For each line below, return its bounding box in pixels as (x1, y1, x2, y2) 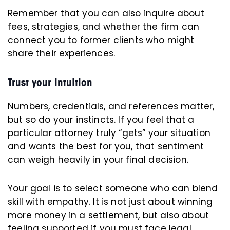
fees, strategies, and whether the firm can (8, 21, 200, 33)
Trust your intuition (8, 75, 92, 90)
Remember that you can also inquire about (8, 7, 204, 20)
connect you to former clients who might (8, 34, 195, 47)
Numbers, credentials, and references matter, (8, 100, 215, 113)
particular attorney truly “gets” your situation (8, 127, 210, 140)
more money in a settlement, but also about (8, 209, 209, 222)
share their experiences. (8, 47, 116, 60)
